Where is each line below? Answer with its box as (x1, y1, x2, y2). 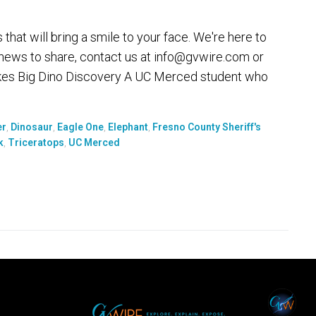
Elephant (108, 121, 148, 133)
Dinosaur (11, 121, 53, 133)
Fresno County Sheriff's (152, 121, 261, 133)
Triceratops (8, 137, 64, 148)
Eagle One (57, 121, 104, 133)
